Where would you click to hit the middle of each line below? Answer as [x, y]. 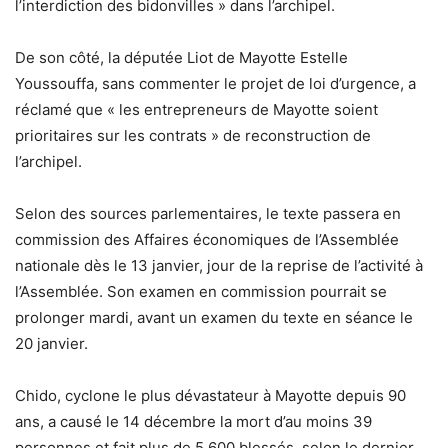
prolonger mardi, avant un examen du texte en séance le [214, 318]
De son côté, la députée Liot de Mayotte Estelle [181, 58]
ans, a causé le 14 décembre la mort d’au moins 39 [193, 422]
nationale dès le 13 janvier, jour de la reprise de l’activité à [219, 266]
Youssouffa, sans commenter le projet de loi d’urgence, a [215, 84]
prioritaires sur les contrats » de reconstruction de [193, 136]
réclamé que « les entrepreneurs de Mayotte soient [196, 110]
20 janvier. [51, 344]
